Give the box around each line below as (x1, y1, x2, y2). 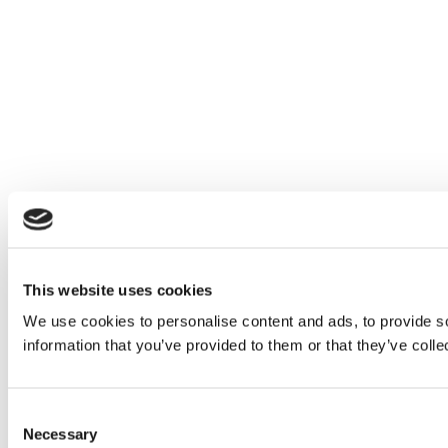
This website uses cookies (23, 281, 213, 298)
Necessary (23, 425, 97, 443)
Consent (7, 405, 63, 423)
